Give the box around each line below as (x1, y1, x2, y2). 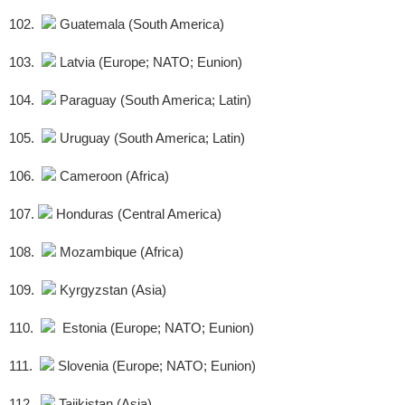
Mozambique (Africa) (56, 244, 184, 260)
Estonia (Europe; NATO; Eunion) (55, 320, 254, 336)
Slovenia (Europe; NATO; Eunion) (54, 358, 256, 374)
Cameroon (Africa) (56, 168, 169, 184)
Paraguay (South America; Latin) (56, 92, 251, 108)
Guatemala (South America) (56, 16, 224, 33)
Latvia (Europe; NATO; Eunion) (56, 54, 242, 71)
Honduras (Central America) (52, 206, 221, 222)
